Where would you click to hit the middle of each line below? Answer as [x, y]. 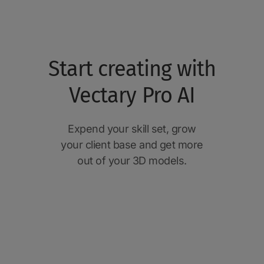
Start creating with [132, 69]
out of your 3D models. [132, 161]
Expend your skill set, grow [132, 129]
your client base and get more [132, 145]
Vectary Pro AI [132, 96]
